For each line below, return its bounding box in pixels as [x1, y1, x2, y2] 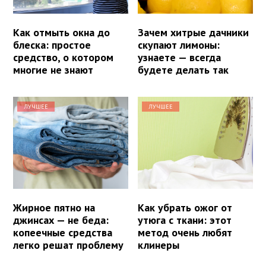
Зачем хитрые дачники [138, 25, 249, 39]
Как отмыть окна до [13, 25, 110, 39]
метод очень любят [138, 226, 233, 240]
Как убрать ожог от [138, 201, 233, 215]
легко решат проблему [13, 238, 123, 252]
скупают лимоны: [138, 37, 220, 52]
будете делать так [138, 62, 229, 77]
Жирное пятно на [13, 201, 95, 215]
